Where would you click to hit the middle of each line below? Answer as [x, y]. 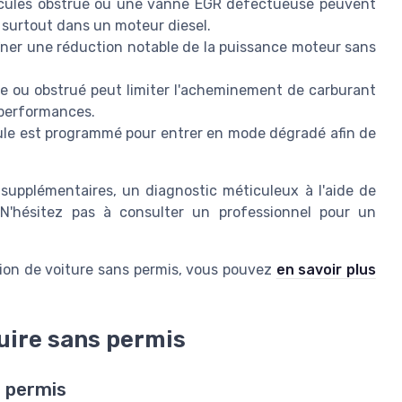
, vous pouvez [227, 269]
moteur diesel [161, 25]
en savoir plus [326, 269]
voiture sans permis [112, 269]
